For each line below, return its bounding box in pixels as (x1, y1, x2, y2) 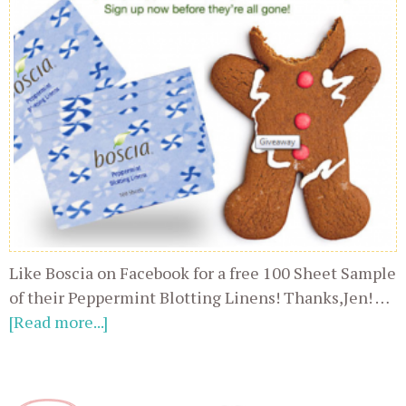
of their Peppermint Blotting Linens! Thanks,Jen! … (9, 286, 389, 309)
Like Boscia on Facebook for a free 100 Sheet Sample (9, 262, 396, 285)
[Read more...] (9, 311, 108, 333)
